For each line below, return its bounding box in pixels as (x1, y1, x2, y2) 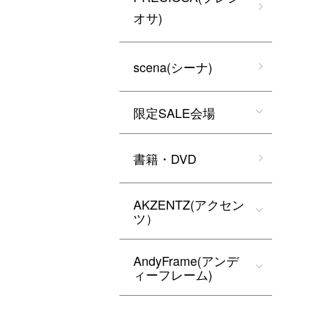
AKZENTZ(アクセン (133, 195, 244, 213)
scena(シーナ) (133, 58, 212, 76)
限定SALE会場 (133, 103, 215, 121)
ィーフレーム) (133, 265, 212, 283)
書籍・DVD (133, 149, 196, 167)
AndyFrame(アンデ (133, 251, 239, 269)
